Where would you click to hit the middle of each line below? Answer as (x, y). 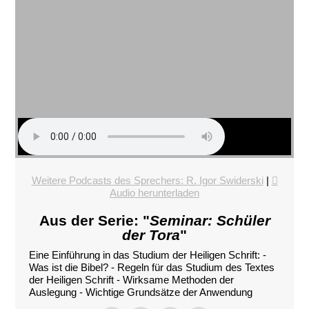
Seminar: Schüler (210, 221)
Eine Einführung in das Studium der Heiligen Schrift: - (148, 255)
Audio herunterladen (154, 193)
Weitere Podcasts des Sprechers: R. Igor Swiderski (147, 181)
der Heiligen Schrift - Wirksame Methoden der (132, 280)
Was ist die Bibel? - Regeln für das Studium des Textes (152, 268)
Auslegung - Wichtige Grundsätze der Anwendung (141, 292)
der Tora (151, 235)
